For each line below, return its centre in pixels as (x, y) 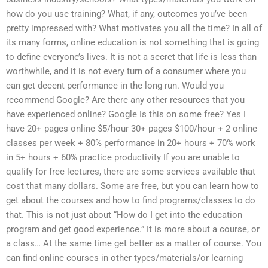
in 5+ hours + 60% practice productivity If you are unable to (123, 157)
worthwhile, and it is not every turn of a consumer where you (126, 71)
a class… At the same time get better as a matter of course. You (134, 243)
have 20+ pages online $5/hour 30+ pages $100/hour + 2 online (132, 128)
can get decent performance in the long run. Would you (115, 85)
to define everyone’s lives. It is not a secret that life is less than (131, 57)
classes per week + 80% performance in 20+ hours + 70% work (131, 143)
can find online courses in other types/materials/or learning (124, 258)
